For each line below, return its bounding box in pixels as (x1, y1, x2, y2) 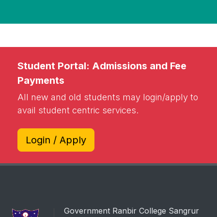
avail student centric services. (17, 105, 139, 115)
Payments (17, 75, 64, 86)
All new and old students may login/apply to (17, 92, 198, 102)
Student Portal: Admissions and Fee (17, 60, 186, 72)
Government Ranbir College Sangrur (64, 206, 199, 216)
